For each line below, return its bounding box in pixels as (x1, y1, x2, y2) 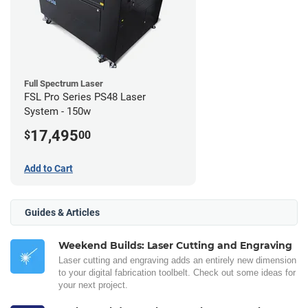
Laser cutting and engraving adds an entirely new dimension (58, 254, 296, 265)
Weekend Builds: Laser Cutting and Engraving (58, 239, 292, 252)
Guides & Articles (25, 206, 100, 218)
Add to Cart (24, 162, 73, 174)
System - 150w (24, 104, 91, 118)
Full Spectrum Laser (24, 78, 103, 89)
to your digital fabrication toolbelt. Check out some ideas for (58, 267, 296, 278)
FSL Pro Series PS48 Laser (24, 90, 146, 103)
